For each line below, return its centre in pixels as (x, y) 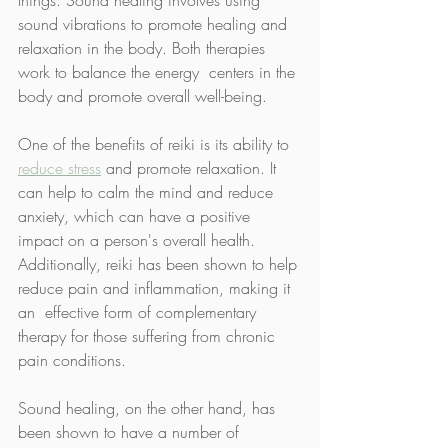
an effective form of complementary (139, 311)
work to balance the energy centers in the (159, 71)
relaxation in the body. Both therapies (144, 47)
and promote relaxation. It (191, 167)
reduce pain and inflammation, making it (156, 287)
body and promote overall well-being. (147, 95)
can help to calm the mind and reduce (148, 191)
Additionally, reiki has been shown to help (160, 263)
